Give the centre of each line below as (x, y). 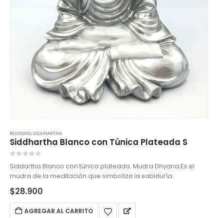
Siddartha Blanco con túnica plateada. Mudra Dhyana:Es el (71, 166)
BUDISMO (20, 133)
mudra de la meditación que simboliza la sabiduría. (92, 176)
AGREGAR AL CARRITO (59, 211)
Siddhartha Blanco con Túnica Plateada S (99, 142)
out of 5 (26, 162)
